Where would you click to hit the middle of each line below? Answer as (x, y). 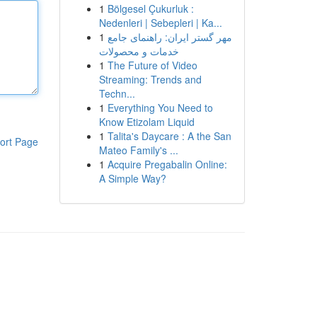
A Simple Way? (132, 178)
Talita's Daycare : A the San (169, 136)
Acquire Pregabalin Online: (167, 164)
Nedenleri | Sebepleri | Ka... (160, 23)
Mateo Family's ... (138, 150)
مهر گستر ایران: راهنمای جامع (169, 37)
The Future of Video (152, 65)
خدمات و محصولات (139, 51)
